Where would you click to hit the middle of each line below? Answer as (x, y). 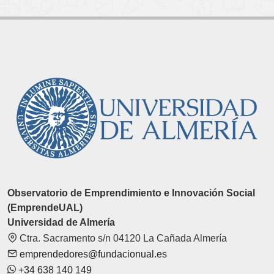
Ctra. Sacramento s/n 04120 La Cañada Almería (122, 239)
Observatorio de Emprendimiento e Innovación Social (131, 193)
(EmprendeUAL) (45, 208)
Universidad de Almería (61, 223)
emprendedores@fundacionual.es (92, 254)
